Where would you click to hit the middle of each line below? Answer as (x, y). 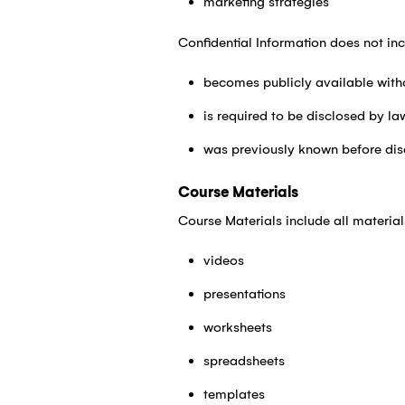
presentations (244, 294)
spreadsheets (244, 361)
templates (234, 395)
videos (223, 261)
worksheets (237, 328)
